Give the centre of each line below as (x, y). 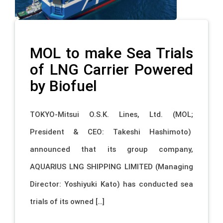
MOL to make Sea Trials (111, 53)
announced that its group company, (111, 149)
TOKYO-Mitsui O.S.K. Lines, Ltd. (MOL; (111, 114)
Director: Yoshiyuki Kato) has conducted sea (111, 184)
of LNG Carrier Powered (111, 70)
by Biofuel (63, 86)
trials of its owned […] (67, 201)
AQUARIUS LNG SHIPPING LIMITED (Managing (111, 166)
